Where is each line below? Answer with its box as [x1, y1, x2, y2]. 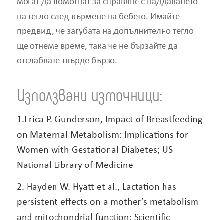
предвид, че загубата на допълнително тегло [16, 27, 193, 37]
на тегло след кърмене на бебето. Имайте [16, 12, 180, 22]
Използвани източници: [16, 83, 162, 105]
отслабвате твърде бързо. [16, 56, 117, 66]
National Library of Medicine [16, 160, 133, 170]
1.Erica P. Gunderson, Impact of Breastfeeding [16, 114, 202, 125]
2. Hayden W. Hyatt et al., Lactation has [16, 182, 176, 192]
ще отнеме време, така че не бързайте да [16, 42, 178, 52]
